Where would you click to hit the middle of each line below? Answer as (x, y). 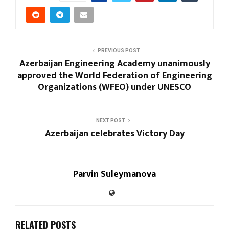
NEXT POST (110, 121)
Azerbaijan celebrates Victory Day (114, 134)
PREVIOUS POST (119, 51)
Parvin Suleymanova (114, 175)
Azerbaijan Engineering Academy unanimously (114, 64)
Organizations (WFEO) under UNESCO (114, 88)
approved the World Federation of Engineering (114, 76)
